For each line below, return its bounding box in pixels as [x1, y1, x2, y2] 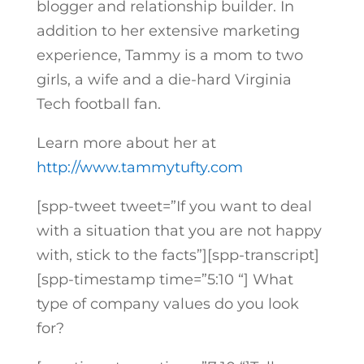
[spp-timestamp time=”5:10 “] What [36, 271, 293, 288]
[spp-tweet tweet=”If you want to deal [36, 197, 312, 215]
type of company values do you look [36, 295, 299, 313]
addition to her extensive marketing [36, 22, 300, 40]
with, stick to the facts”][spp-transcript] [36, 246, 319, 264]
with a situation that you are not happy [36, 222, 322, 240]
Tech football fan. [36, 95, 161, 113]
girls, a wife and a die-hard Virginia [36, 71, 292, 89]
